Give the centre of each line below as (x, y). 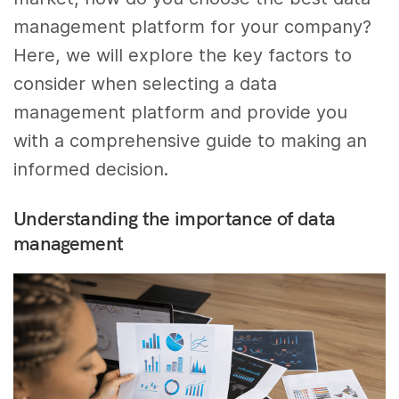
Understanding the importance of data (175, 218)
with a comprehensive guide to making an (191, 140)
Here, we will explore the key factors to (183, 55)
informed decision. (91, 169)
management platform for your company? (193, 26)
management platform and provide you (181, 112)
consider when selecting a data (146, 83)
